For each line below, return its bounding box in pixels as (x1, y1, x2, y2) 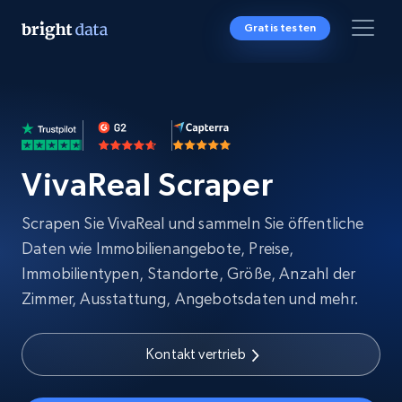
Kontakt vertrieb (146, 345, 246, 363)
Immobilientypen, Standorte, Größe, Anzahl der (22, 264, 356, 283)
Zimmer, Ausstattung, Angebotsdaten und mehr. (22, 289, 359, 308)
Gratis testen (243, 22, 316, 34)
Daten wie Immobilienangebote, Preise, (22, 239, 294, 258)
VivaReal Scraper (22, 166, 274, 203)
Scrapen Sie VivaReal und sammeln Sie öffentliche (22, 214, 364, 232)
